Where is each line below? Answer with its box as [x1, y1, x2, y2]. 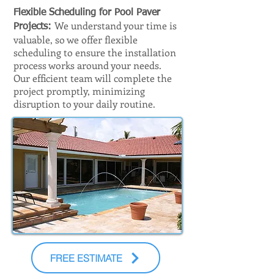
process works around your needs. [13, 59, 161, 72]
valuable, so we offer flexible [13, 33, 138, 46]
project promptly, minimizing [13, 84, 145, 97]
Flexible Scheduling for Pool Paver [13, 8, 160, 18]
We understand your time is [54, 19, 177, 32]
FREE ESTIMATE [50, 251, 122, 264]
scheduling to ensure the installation [13, 46, 176, 59]
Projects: [13, 22, 54, 32]
